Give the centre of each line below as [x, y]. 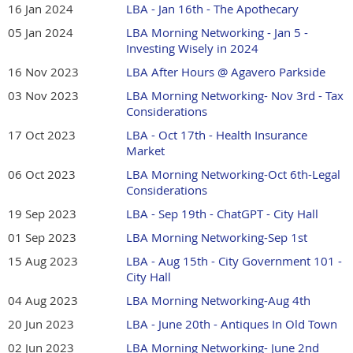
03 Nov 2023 [43, 96]
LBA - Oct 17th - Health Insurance [217, 135]
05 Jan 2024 [41, 33]
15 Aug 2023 [43, 261]
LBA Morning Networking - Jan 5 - [217, 33]
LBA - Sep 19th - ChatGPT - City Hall [222, 214]
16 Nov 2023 [43, 72]
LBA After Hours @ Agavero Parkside [226, 72]
